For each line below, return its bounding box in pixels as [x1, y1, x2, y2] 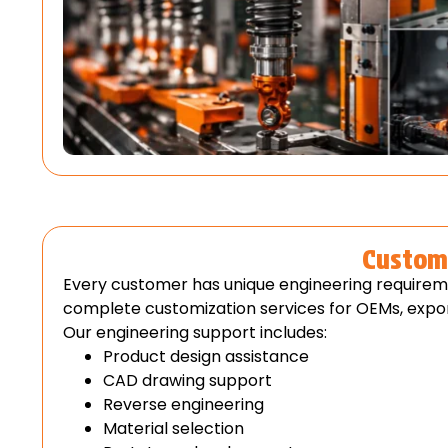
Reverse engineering [103, 393, 264, 417]
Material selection [103, 417, 244, 441]
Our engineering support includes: [63, 321, 327, 345]
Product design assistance [103, 345, 309, 369]
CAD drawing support [103, 369, 272, 393]
